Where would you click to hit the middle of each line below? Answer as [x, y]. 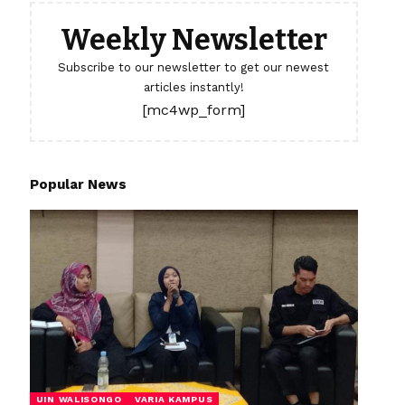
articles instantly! [193, 87]
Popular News [78, 184]
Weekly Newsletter [193, 39]
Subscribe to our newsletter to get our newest [194, 67]
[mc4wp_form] [194, 109]
